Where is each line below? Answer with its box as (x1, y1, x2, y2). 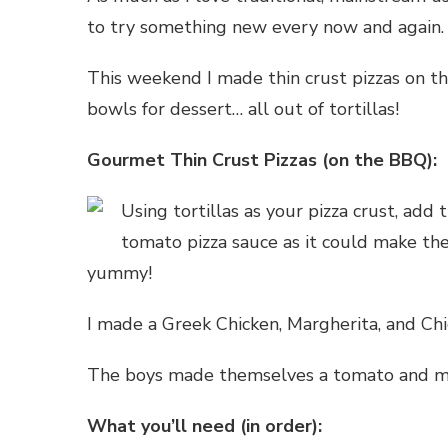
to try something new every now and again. (87, 15, 444, 40)
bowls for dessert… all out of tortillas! (87, 97, 399, 122)
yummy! (87, 261, 152, 286)
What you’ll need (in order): (87, 414, 322, 439)
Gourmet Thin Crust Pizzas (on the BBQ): (87, 148, 437, 173)
